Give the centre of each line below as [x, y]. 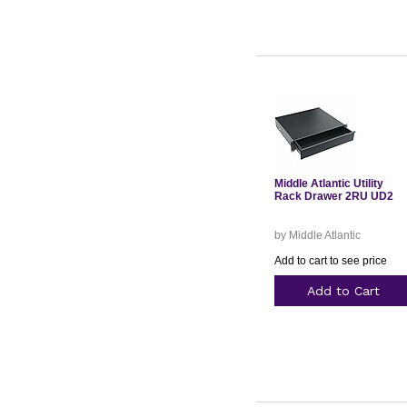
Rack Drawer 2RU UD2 [333, 196]
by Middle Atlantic [317, 235]
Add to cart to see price [330, 261]
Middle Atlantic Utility [328, 184]
